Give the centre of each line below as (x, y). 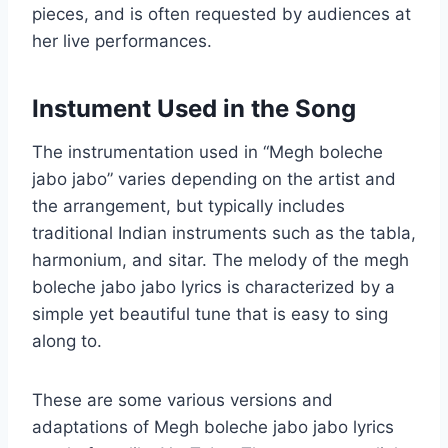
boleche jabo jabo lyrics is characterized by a (213, 287)
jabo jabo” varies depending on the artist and (214, 179)
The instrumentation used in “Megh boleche (207, 152)
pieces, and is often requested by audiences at (221, 14)
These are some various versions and (182, 400)
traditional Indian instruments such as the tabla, (224, 233)
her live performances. (124, 41)
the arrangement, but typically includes (188, 206)
